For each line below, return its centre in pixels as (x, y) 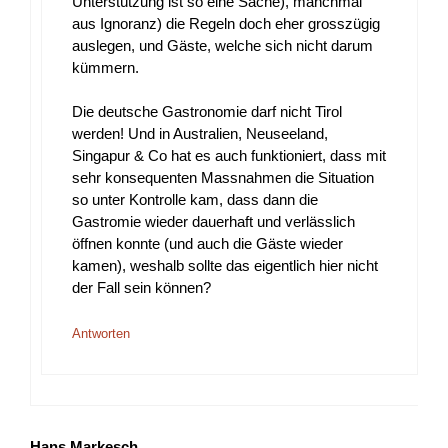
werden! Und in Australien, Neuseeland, (200, 134)
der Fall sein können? (141, 288)
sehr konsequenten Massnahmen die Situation (223, 178)
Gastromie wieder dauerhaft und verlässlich (213, 222)
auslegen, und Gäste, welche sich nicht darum (222, 45)
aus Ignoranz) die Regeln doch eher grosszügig (226, 23)
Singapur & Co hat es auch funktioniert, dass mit (229, 156)
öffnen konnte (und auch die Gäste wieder (207, 244)
